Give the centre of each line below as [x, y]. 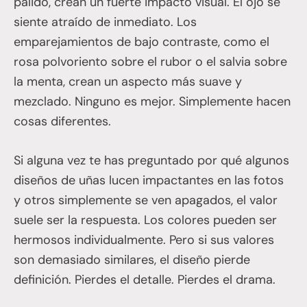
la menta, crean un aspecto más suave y [128, 81]
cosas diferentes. [62, 121]
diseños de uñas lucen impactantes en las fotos [149, 180]
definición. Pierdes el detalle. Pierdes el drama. [145, 279]
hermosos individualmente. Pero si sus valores [144, 240]
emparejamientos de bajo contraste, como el [142, 41]
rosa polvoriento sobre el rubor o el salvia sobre [150, 61]
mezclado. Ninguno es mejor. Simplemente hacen [152, 101]
